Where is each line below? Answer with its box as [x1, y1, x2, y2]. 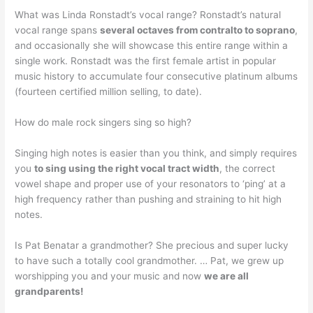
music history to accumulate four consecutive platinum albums [15, 71, 298, 82]
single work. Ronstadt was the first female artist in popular [15, 55, 277, 67]
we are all [204, 270, 249, 282]
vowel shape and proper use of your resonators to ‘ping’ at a [15, 177, 286, 189]
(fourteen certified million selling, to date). [15, 86, 203, 98]
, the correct [219, 162, 276, 174]
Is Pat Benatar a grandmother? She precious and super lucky [15, 239, 289, 251]
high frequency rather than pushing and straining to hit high [15, 193, 282, 205]
